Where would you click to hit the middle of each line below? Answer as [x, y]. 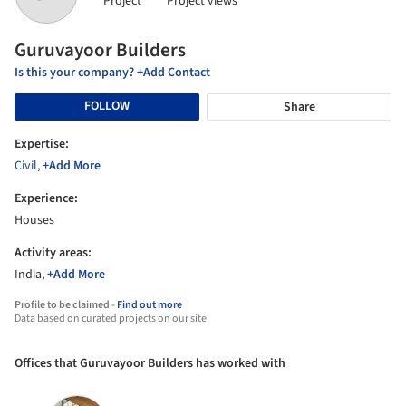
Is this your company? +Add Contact [112, 72]
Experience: [46, 198]
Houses [34, 220]
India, [31, 274]
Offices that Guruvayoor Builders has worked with [150, 363]
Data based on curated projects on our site [111, 318]
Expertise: [42, 144]
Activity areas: [53, 252]
